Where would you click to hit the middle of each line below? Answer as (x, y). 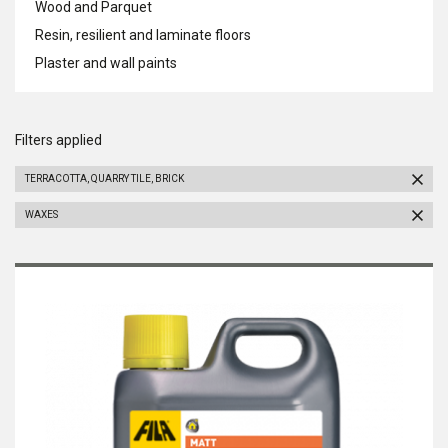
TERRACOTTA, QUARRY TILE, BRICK (104, 178)
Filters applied (58, 140)
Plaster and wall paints (106, 63)
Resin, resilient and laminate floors (143, 35)
